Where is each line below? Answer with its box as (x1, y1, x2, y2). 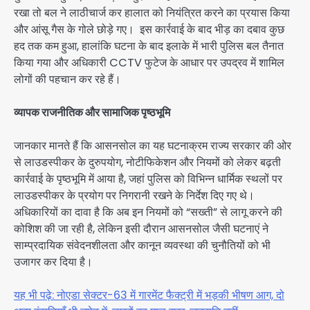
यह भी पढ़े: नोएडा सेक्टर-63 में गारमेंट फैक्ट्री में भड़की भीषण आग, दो (14, 287, 284, 304)
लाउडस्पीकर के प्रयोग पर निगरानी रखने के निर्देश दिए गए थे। (14, 188, 257, 204)
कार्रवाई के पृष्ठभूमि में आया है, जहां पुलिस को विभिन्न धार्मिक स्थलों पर (14, 171, 282, 188)
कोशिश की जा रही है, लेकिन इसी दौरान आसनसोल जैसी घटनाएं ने (14, 221, 268, 237)
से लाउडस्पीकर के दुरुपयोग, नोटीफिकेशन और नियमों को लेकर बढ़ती (14, 154, 281, 171)
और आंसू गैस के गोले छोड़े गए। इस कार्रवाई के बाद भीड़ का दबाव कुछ (14, 21, 284, 37)
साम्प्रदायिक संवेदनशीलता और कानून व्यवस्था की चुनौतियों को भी (14, 237, 271, 254)
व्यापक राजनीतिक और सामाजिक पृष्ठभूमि (14, 104, 170, 120)
